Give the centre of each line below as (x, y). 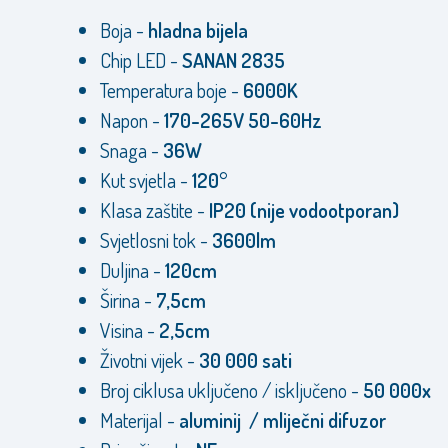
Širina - (128, 300)
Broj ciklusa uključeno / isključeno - (231, 390)
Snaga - (131, 150)
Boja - (124, 30)
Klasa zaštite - (154, 210)
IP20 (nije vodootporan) (304, 210)
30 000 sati (245, 360)
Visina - (129, 330)
